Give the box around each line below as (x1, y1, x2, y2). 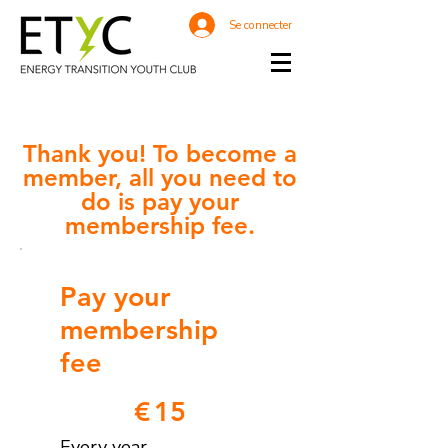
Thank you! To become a (23, 139, 297, 168)
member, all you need (23, 163, 266, 192)
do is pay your (81, 187, 239, 216)
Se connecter (229, 17, 292, 33)
